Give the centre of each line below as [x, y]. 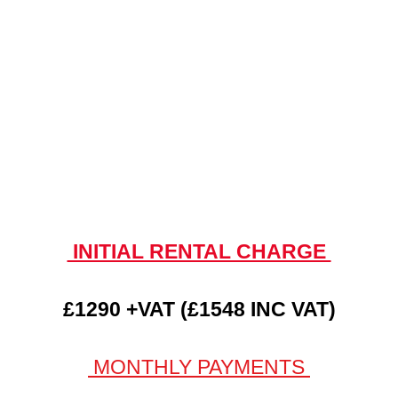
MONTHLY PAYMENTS [199, 367]
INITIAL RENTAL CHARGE [199, 251]
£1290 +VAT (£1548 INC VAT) [199, 309]
